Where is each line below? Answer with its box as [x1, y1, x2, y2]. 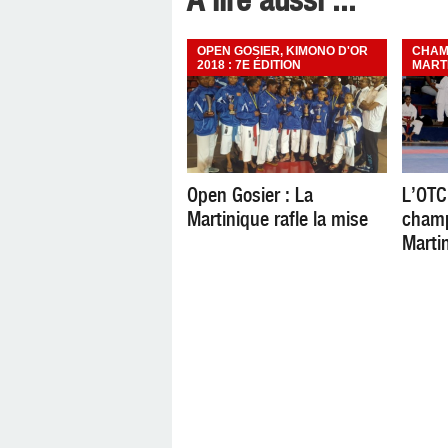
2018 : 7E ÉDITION [197, 58, 301, 72]
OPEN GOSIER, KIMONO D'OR [197, 44, 368, 58]
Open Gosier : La [187, 183, 313, 207]
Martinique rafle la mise [187, 207, 368, 231]
